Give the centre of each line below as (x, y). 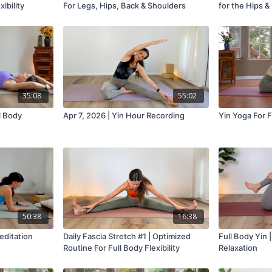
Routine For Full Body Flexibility (122, 248)
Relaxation (238, 248)
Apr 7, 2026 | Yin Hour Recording (124, 115)
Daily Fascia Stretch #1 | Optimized (127, 236)
